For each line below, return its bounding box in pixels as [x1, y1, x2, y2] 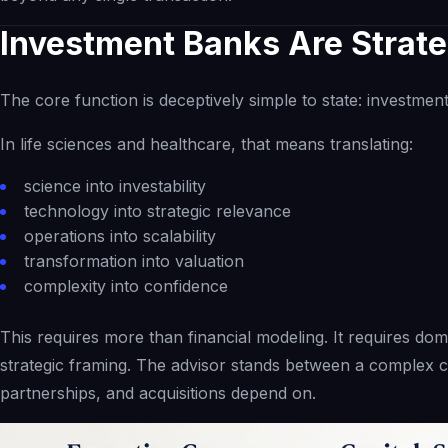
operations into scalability [24, 225, 216, 246]
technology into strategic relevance [24, 200, 291, 221]
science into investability [24, 175, 206, 196]
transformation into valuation [24, 250, 244, 271]
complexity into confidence [24, 275, 228, 296]
